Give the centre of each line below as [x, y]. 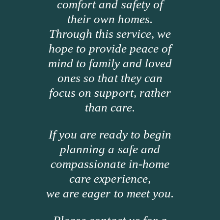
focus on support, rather [110, 92]
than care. [110, 107]
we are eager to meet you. [110, 193]
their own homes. [110, 19]
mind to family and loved [110, 63]
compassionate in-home [110, 164]
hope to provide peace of [110, 48]
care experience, [110, 178]
